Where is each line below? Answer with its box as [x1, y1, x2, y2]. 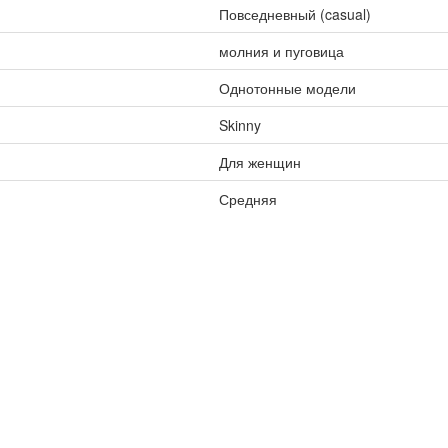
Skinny [218, 115, 261, 135]
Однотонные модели [218, 78, 356, 98]
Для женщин [218, 152, 301, 172]
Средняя [218, 189, 277, 209]
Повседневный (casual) [218, 4, 371, 24]
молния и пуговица [218, 41, 344, 61]
